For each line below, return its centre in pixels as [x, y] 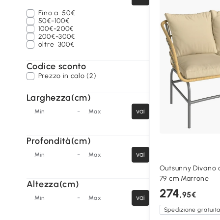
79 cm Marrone [184, 179]
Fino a [50, 13]
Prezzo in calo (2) [67, 76]
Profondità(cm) [58, 141]
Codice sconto [56, 66]
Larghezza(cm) [58, 98]
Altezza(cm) [53, 184]
